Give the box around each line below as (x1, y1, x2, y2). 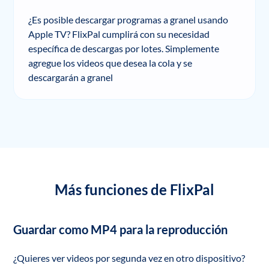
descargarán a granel (28, 71, 113, 83)
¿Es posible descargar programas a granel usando (28, 14, 229, 25)
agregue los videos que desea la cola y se (28, 57, 193, 68)
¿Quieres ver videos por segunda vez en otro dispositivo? (13, 252, 246, 264)
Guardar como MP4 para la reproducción (13, 222, 228, 237)
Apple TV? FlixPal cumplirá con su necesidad (28, 28, 210, 40)
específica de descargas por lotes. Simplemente (28, 43, 220, 54)
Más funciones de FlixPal (55, 181, 214, 198)
